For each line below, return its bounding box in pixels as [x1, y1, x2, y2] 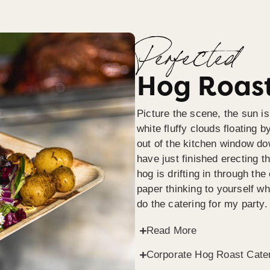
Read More [146, 225, 197, 237]
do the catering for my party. [137, 198, 268, 210]
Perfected [137, 49, 237, 80]
